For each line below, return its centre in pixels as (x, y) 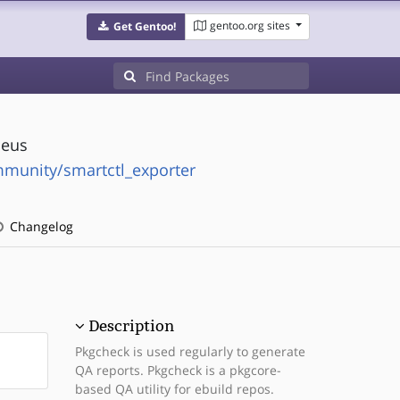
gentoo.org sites (250, 25)
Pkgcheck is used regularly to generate (190, 351)
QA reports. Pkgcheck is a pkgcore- (178, 370)
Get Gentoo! (144, 26)
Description (131, 326)
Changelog (39, 226)
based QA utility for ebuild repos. (174, 389)
